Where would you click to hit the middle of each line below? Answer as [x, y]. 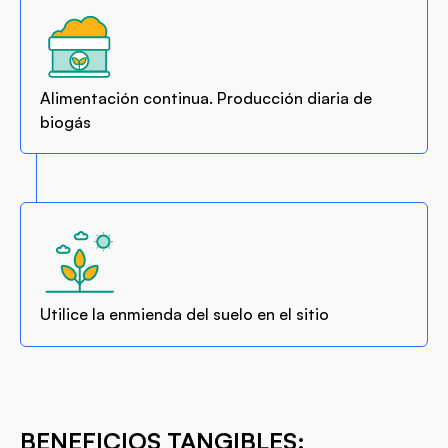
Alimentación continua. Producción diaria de [206, 97]
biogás [66, 121]
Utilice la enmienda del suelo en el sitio [185, 314]
